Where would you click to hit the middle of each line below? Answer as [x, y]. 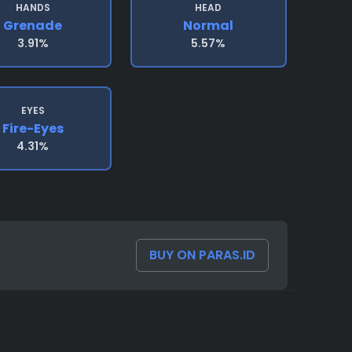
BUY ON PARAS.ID [202, 255]
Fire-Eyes [33, 128]
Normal [209, 26]
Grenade [33, 26]
